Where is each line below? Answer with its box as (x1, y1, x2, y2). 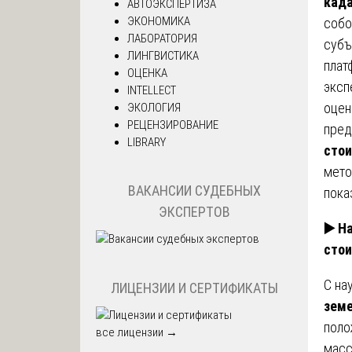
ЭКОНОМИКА (127, 13, 190, 28)
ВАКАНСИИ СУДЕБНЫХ (127, 182, 261, 200)
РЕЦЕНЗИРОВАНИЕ (127, 117, 218, 132)
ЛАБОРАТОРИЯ (127, 31, 197, 46)
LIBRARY (127, 134, 166, 149)
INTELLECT (127, 82, 176, 97)
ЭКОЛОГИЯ (127, 100, 181, 115)
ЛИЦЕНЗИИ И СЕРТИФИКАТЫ (110, 279, 278, 296)
